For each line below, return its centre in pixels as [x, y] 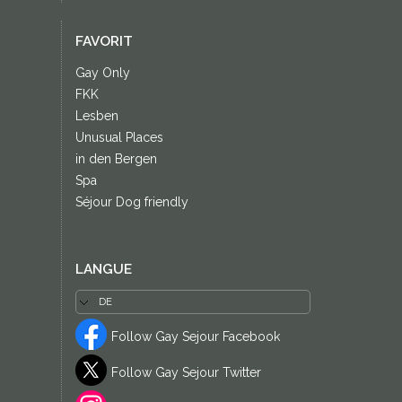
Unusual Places [119, 137]
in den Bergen [116, 159]
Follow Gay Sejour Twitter [186, 372]
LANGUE [103, 269]
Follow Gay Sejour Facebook [195, 336]
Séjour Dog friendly [131, 202]
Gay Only [102, 73]
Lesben [96, 116]
